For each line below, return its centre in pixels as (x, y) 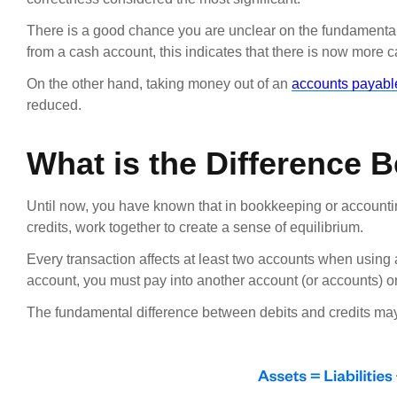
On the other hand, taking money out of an (159, 83)
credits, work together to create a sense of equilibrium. (195, 227)
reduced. (54, 105)
